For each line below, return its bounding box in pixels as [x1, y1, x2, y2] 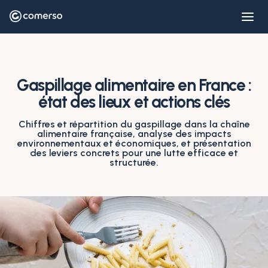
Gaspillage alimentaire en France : [17, 75, 251, 95]
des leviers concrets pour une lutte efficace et [30, 147, 238, 159]
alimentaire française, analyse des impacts [36, 128, 232, 139]
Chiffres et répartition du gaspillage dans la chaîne [18, 118, 250, 130]
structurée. [109, 157, 159, 168]
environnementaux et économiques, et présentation [17, 138, 251, 149]
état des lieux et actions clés [38, 92, 230, 112]
